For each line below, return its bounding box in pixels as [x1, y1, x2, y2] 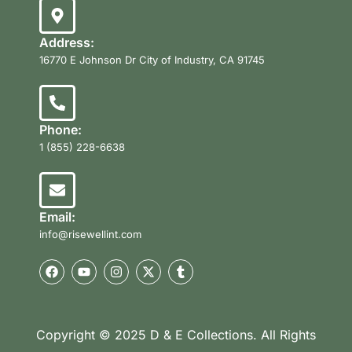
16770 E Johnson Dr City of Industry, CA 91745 [39, 53, 265, 66]
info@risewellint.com [39, 227, 141, 240]
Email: [39, 208, 75, 225]
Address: [39, 34, 94, 50]
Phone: [39, 121, 82, 137]
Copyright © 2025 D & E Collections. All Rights [36, 326, 316, 343]
